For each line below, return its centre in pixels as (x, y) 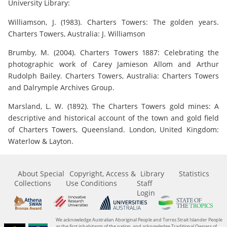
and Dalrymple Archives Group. (61, 87)
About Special (41, 173)
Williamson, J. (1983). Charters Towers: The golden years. (113, 22)
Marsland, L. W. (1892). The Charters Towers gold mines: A (113, 106)
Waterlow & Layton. (41, 141)
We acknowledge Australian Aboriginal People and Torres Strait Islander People (139, 219)
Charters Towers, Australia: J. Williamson (77, 33)
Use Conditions (92, 183)
